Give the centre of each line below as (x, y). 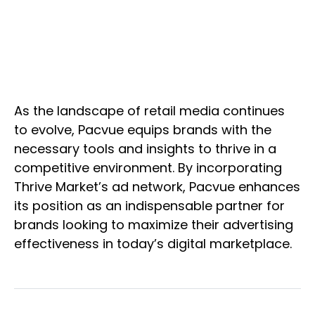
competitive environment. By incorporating (148, 167)
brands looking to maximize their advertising (154, 224)
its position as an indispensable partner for (149, 205)
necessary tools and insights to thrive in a (145, 148)
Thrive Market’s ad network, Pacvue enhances (157, 186)
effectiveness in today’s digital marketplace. (153, 243)
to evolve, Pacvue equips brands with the (143, 129)
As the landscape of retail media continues (149, 110)
